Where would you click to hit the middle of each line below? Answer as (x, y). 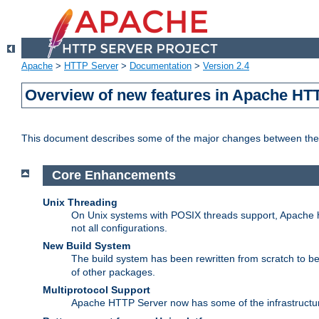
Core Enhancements (114, 176)
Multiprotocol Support (96, 289)
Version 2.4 (226, 66)
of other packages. (113, 272)
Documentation (161, 66)
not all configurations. (119, 228)
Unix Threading (80, 202)
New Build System (87, 245)
